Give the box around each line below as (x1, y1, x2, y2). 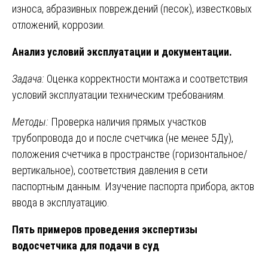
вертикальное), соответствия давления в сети (12, 163, 208, 176)
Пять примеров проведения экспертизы (12, 223, 197, 236)
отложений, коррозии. (12, 18, 105, 31)
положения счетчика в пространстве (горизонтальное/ (12, 147, 247, 160)
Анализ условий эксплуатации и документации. (12, 45, 232, 58)
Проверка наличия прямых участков (48, 115, 206, 128)
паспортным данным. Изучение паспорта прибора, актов (12, 179, 254, 193)
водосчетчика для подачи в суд (12, 239, 159, 252)
